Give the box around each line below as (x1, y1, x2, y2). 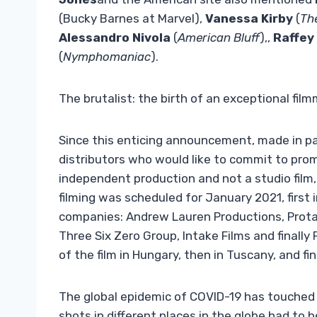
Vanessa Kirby (205, 11, 293, 26)
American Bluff (178, 30, 260, 45)
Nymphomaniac (63, 50, 151, 64)
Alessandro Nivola (59, 30, 171, 45)
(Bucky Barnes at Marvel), (59, 11, 205, 26)
